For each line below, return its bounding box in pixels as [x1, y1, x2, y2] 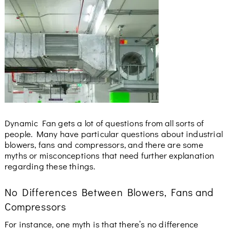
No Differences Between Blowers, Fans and [4, 185, 214, 199]
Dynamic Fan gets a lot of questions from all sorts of [4, 117, 204, 129]
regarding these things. [4, 160, 98, 172]
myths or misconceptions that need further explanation [4, 149, 215, 161]
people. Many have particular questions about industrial [4, 128, 223, 140]
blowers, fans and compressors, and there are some [4, 139, 203, 150]
